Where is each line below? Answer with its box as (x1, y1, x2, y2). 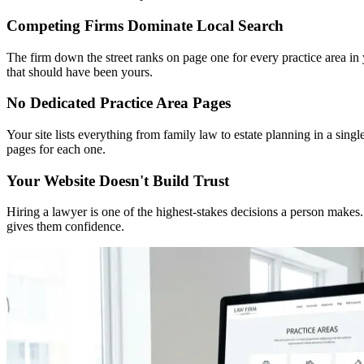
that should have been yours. (6, 64, 153, 79)
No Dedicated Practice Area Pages (6, 94, 231, 112)
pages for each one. (6, 141, 106, 156)
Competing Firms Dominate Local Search (6, 16, 284, 34)
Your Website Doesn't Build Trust (6, 171, 229, 189)
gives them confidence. (6, 219, 124, 234)
